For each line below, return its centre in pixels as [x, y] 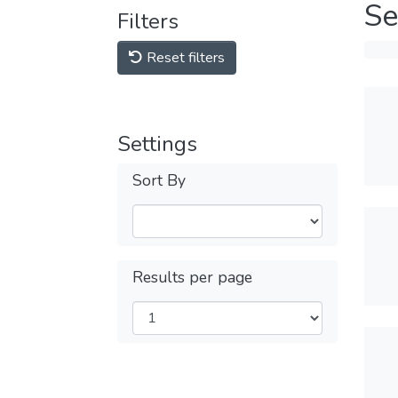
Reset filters [184, 58]
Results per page [192, 277]
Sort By [159, 180]
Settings [157, 144]
